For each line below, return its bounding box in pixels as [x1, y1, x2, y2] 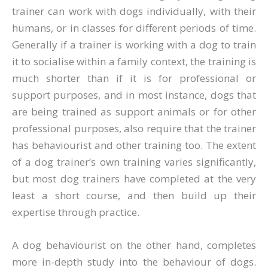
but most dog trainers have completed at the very [12, 172, 256, 185]
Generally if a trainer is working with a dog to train [12, 38, 256, 51]
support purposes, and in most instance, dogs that [12, 88, 256, 102]
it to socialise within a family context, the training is [12, 54, 256, 68]
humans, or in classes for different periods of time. [12, 21, 256, 35]
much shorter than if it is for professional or [12, 71, 256, 85]
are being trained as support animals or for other [12, 105, 256, 118]
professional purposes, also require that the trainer [12, 121, 256, 135]
